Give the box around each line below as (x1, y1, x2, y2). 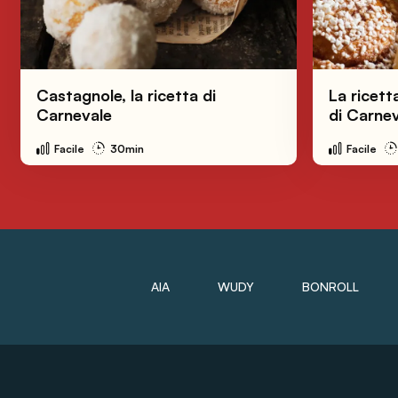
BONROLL (302, 278, 359, 294)
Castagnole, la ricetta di (36, 84, 216, 105)
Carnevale (36, 104, 112, 124)
